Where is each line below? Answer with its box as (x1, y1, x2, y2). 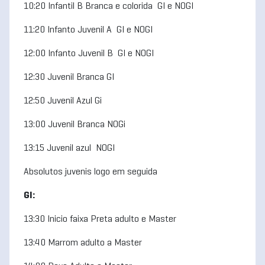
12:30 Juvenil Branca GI (24, 73, 114, 82)
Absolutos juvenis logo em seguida (24, 168, 157, 176)
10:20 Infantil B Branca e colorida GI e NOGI (24, 2, 193, 11)
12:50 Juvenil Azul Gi (24, 97, 102, 105)
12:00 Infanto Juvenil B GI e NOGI (24, 50, 154, 58)
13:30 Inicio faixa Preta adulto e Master (24, 215, 176, 224)
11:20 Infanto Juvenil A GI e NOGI (24, 26, 153, 34)
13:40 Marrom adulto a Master (24, 239, 142, 247)
